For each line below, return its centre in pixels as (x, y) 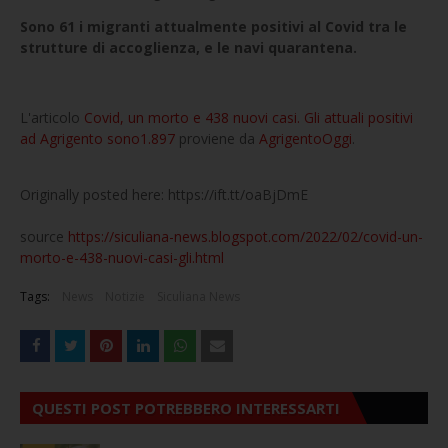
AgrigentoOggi (305, 138)
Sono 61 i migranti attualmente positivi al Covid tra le (213, 26)
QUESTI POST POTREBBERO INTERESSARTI (186, 408)
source (44, 236)
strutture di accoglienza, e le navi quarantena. (190, 47)
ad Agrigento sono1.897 (97, 138)
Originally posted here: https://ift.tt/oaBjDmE (164, 194)
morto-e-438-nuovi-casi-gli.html (122, 257)
